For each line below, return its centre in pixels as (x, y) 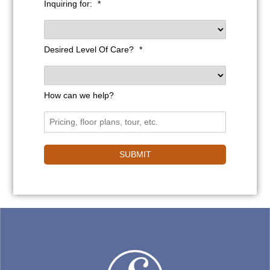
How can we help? (79, 95)
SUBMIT (135, 154)
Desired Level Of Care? (90, 49)
